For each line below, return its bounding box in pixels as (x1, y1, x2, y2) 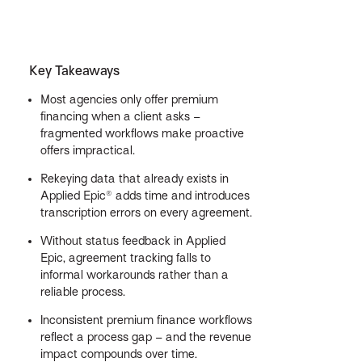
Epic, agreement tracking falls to (40, 250, 211, 264)
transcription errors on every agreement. (40, 205, 252, 219)
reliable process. (40, 284, 125, 298)
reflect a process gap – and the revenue (40, 330, 251, 343)
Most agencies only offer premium (40, 92, 218, 106)
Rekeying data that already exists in (40, 171, 229, 185)
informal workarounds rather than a (40, 267, 229, 281)
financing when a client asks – (40, 109, 200, 123)
